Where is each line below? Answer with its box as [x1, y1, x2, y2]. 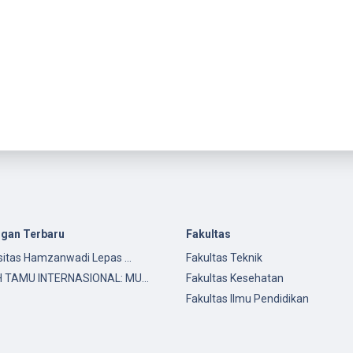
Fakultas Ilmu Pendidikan [186, 292, 309, 305]
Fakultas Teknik [186, 251, 262, 264]
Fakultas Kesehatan [186, 272, 284, 284]
